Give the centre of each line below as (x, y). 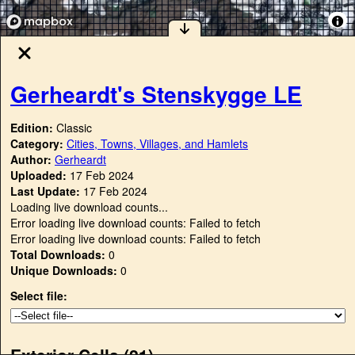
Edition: (33, 128)
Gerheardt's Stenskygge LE (156, 94)
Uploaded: (38, 176)
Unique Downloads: (64, 271)
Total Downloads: (58, 255)
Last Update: (45, 191)
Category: (38, 144)
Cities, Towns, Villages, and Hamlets (157, 144)
